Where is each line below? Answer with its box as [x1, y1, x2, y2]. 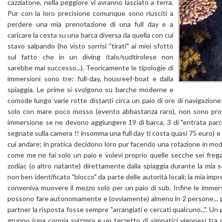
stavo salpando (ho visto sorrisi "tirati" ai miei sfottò [7, 42, 173, 50]
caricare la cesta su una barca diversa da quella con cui [7, 31, 173, 39]
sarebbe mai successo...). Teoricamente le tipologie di [7, 63, 173, 72]
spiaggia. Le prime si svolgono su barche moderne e [7, 85, 173, 94]
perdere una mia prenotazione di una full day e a [7, 20, 173, 28]
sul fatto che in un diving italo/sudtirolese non [7, 53, 173, 61]
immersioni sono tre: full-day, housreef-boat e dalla [7, 74, 173, 83]
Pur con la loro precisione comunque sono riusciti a [7, 9, 173, 17]
